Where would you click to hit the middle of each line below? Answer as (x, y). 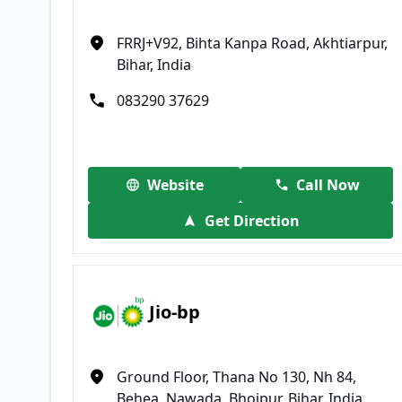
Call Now (328, 184)
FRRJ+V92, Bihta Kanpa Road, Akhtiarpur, (252, 43)
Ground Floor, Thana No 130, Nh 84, (236, 376)
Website (175, 184)
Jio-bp (175, 312)
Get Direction (252, 220)
